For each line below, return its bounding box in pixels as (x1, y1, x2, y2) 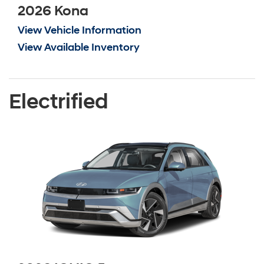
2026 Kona (18, 2, 88, 20)
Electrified (9, 88, 108, 115)
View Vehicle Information (18, 23, 141, 37)
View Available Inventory (18, 40, 140, 54)
